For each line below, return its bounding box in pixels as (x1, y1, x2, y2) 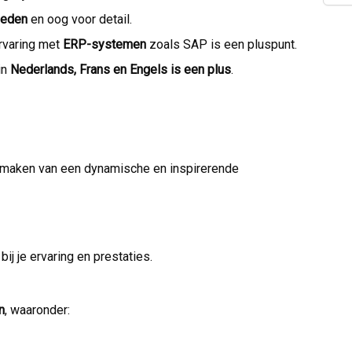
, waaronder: (5, 302, 70, 317)
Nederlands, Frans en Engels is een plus (10, 61, 231, 77)
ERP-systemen (63, 36, 146, 52)
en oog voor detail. (27, 11, 132, 27)
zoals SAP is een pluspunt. (146, 36, 297, 52)
